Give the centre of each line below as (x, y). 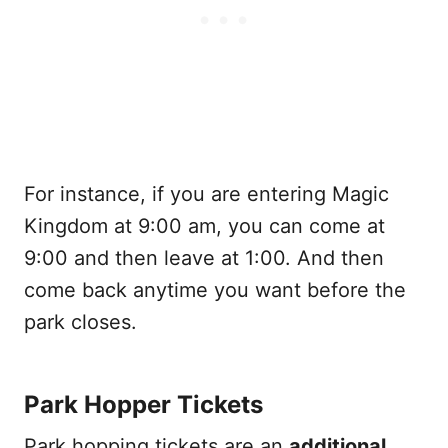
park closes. (80, 322)
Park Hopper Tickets (143, 405)
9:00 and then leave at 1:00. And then (204, 258)
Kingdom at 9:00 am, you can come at (204, 226)
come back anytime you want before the (215, 290)
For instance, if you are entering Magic (206, 194)
